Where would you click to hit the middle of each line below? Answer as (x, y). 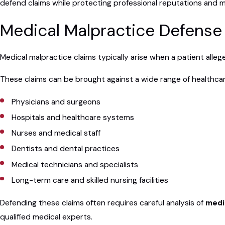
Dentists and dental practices (66, 149)
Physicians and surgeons (56, 102)
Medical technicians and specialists (75, 164)
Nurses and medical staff (56, 133)
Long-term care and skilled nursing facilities (90, 180)
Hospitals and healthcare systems (73, 118)
